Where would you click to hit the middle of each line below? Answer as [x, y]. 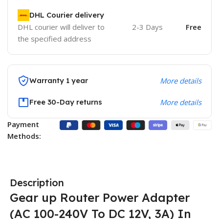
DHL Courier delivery [67, 15]
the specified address [55, 39]
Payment [23, 124]
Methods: [24, 136]
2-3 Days [147, 27]
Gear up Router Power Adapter [100, 198]
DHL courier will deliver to [61, 27]
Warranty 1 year [59, 81]
